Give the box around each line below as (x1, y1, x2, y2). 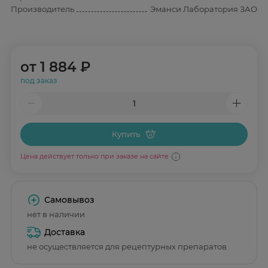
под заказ (20, 75, 57, 85)
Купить (111, 129, 140, 139)
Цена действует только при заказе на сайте (20, 152, 169, 161)
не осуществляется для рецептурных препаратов (27, 242, 227, 252)
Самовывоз (44, 194, 95, 206)
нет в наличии (27, 209, 85, 220)
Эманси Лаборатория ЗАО (150, 4, 257, 14)
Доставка (44, 227, 86, 238)
